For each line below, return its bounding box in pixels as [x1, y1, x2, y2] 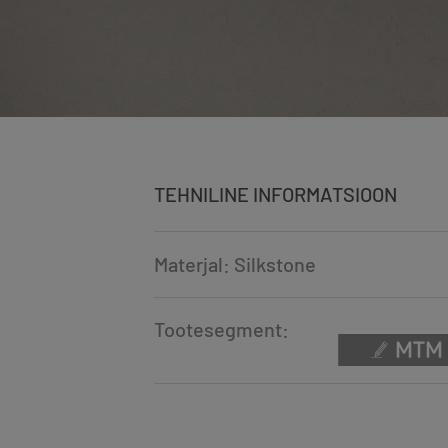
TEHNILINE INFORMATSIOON [153, 182, 397, 207]
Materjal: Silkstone [153, 252, 316, 277]
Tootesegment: [153, 317, 289, 342]
